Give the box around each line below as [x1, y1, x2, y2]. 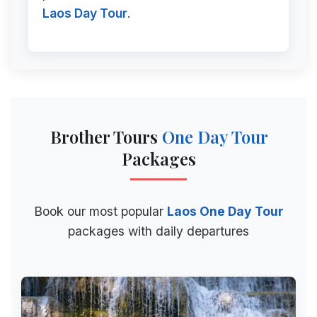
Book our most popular [33, 204, 167, 219]
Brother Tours [50, 125, 162, 148]
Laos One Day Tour [166, 204, 284, 219]
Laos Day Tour [42, 6, 127, 21]
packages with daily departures [68, 224, 249, 238]
